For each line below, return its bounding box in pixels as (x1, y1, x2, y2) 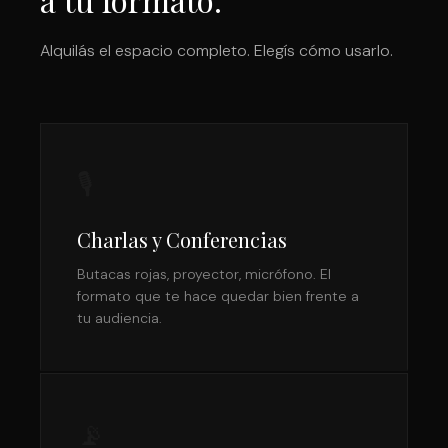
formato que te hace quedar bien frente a (77, 287, 359, 305)
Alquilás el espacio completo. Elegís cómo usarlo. (40, 40, 393, 61)
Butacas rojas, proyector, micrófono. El (77, 265, 331, 283)
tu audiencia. (77, 309, 162, 327)
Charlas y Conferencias (77, 226, 287, 253)
